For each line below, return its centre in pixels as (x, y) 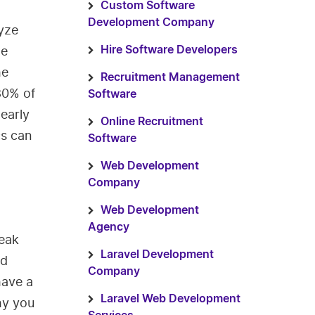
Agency (108, 227)
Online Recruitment (152, 122)
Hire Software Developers (169, 50)
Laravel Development (157, 255)
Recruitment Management (170, 77)
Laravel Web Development (170, 299)
